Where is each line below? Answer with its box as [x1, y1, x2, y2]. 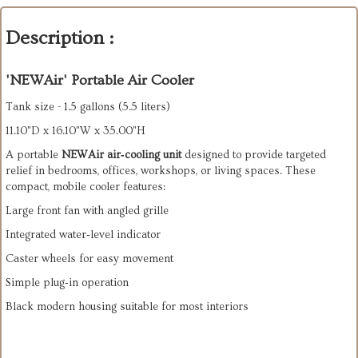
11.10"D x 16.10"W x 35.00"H [6, 125, 145, 138]
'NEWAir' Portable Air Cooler [6, 72, 194, 89]
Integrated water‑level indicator [6, 229, 161, 242]
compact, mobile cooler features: [6, 181, 165, 194]
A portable [6, 149, 62, 162]
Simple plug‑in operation [6, 276, 129, 290]
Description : [6, 27, 113, 50]
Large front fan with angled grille [6, 205, 169, 218]
